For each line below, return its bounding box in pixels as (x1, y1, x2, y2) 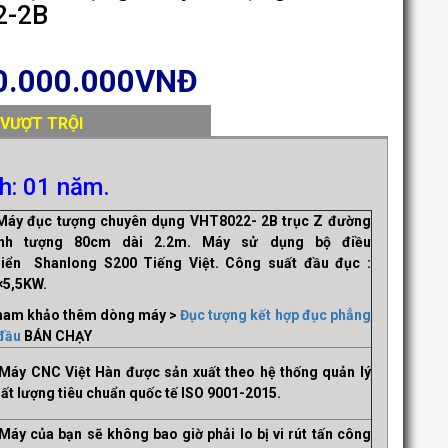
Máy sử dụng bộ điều (202, 234, 371, 250)
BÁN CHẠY (23, 328, 92, 344)
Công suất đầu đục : (225, 255, 371, 271)
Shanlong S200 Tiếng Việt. (27, 255, 226, 271)
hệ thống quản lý (259, 364, 371, 380)
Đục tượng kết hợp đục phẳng (180, 307, 371, 323)
